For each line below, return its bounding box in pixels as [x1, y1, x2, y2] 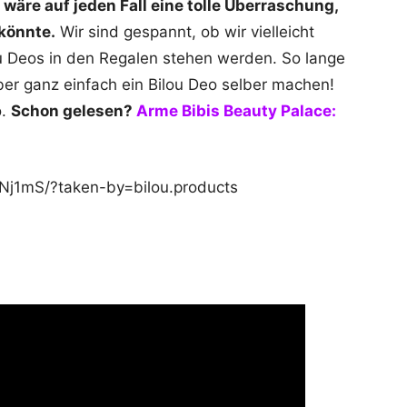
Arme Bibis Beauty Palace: [136, 102, 336, 121]
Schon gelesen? [11, 102, 136, 121]
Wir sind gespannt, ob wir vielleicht [55, 23, 314, 42]
